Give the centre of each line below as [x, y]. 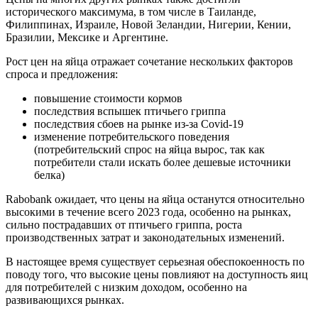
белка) [49, 175]
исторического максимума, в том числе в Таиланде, [131, 11]
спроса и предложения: [62, 74]
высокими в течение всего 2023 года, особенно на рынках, [148, 212]
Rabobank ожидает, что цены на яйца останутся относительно [155, 199]
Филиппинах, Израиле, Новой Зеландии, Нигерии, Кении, [148, 24]
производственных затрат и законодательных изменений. [145, 237]
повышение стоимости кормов [108, 98]
